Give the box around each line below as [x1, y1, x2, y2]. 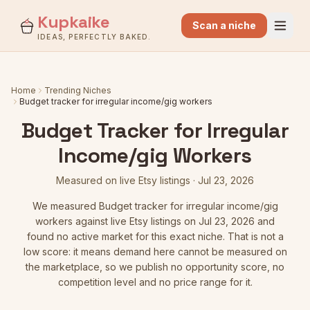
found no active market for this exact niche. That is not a [26, 230, 284, 242]
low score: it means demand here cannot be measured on [23, 246, 287, 257]
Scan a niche [192, 19, 256, 31]
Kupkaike [37, 11, 110, 33]
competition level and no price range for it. [57, 276, 253, 288]
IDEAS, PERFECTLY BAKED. [37, 33, 152, 41]
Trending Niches [44, 85, 111, 95]
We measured [32, 200, 99, 212]
